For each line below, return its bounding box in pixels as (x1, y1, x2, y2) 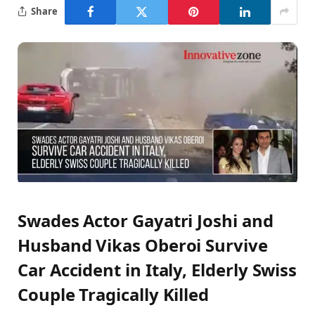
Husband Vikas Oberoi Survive (18, 233, 268, 257)
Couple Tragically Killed (18, 282, 210, 306)
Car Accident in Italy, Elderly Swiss (18, 257, 297, 281)
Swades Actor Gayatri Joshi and (18, 208, 274, 232)
